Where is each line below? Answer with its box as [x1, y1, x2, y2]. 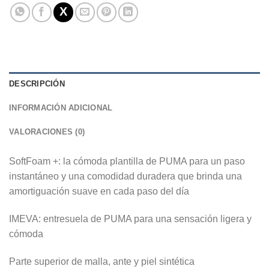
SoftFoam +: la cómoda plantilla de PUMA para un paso [9, 156, 245, 166]
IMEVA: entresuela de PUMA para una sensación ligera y [9, 213, 252, 224]
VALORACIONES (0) [9, 127, 85, 136]
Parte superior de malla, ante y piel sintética [9, 256, 195, 267]
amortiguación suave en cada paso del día [9, 186, 189, 196]
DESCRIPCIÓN [9, 79, 65, 88]
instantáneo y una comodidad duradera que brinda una [9, 171, 242, 181]
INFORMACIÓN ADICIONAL [9, 103, 113, 112]
